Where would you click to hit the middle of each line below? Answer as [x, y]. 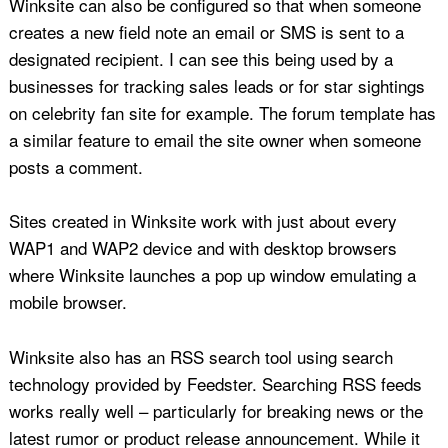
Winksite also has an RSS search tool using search [200, 356]
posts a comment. [75, 166]
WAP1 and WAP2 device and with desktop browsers [202, 248]
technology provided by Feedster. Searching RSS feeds [215, 383]
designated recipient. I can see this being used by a [200, 58]
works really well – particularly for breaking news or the [215, 410]
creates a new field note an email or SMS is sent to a [206, 31]
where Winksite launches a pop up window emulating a [212, 275]
